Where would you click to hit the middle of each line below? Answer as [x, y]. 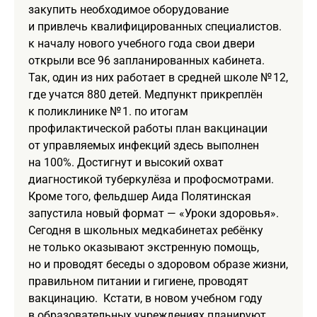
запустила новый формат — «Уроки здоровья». [154, 213]
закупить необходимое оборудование [128, 9]
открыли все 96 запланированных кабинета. [146, 60]
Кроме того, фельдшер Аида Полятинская [140, 196]
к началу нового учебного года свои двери [142, 43]
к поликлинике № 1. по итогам [108, 111]
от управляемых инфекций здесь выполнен [144, 145]
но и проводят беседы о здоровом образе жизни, [158, 264]
